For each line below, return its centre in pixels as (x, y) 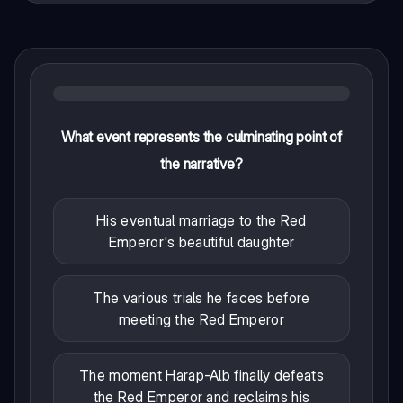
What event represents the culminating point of (201, 137)
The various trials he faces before (201, 298)
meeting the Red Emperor (201, 320)
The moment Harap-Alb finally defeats (201, 376)
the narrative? (201, 164)
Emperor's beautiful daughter (201, 242)
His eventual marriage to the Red (201, 221)
